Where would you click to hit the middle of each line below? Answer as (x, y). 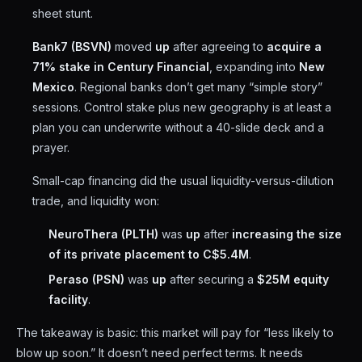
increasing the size (287, 234)
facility (68, 299)
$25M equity (293, 279)
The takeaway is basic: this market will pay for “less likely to (175, 333)
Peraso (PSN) (86, 279)
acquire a (294, 46)
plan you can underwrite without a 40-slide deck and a (178, 127)
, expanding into (254, 67)
